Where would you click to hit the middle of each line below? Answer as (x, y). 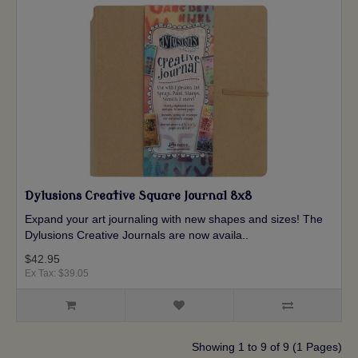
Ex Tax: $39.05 (57, 274)
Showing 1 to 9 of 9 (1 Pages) (267, 347)
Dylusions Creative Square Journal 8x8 (138, 197)
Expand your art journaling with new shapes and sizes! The (174, 219)
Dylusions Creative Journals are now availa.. (137, 235)
